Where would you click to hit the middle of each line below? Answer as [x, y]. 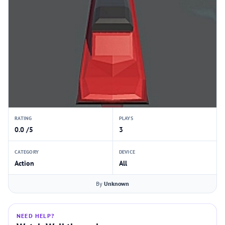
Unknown [117, 184]
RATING [23, 118]
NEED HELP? [35, 216]
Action [24, 163]
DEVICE [127, 152]
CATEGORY [27, 152]
